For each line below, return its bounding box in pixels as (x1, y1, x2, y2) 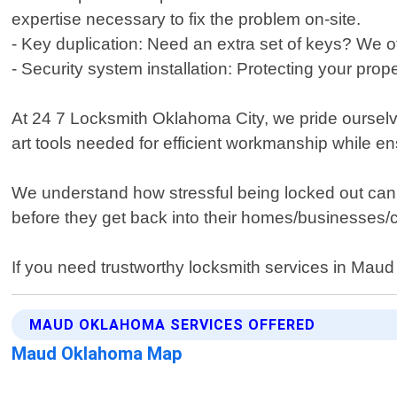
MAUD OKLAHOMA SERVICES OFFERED (29, 316, 316, 334)
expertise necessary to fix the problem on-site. (12, 10, 362, 29)
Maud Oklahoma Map (12, 343, 183, 365)
